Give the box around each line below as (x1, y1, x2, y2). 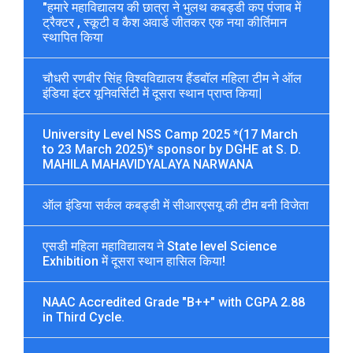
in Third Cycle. (43, 309, 124, 325)
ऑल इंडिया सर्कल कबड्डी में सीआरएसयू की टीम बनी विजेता (43, 197, 309, 213)
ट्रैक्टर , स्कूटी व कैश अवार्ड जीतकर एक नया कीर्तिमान (43, 14, 287, 30)
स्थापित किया (43, 29, 103, 45)
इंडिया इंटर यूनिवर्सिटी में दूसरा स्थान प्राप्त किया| (43, 85, 262, 101)
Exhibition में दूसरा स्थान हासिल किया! (43, 253, 225, 269)
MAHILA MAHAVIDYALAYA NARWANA (43, 156, 253, 172)
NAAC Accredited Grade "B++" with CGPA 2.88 (43, 294, 305, 310)
